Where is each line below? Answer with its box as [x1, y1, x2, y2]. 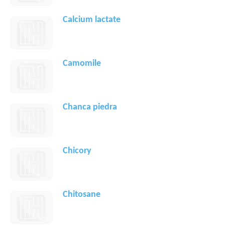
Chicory [63, 146, 91, 156]
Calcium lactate [63, 15, 121, 25]
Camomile [63, 59, 101, 69]
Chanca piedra [63, 102, 117, 113]
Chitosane [63, 190, 100, 200]
